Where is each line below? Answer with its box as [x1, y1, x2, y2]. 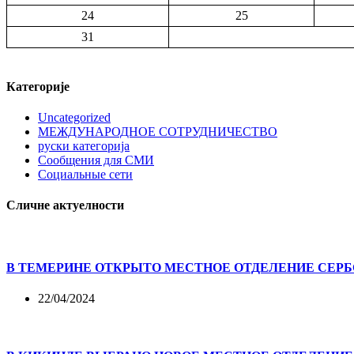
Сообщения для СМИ [38, 153, 154, 167]
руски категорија [38, 138, 130, 153]
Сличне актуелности [6, 198, 124, 213]
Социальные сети [38, 167, 133, 181]
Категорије [6, 79, 70, 93]
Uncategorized [38, 110, 111, 124]
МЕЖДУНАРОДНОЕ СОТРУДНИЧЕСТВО [38, 124, 277, 138]
